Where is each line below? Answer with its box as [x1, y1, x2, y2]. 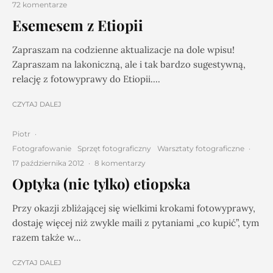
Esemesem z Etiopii [12, 15, 143, 35]
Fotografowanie [12, 144, 71, 153]
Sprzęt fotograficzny [77, 144, 151, 153]
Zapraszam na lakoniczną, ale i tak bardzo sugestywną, [12, 58, 246, 70]
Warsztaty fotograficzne [157, 144, 244, 153]
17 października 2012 [12, 158, 84, 168]
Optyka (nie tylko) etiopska [12, 174, 190, 193]
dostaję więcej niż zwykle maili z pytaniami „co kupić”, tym [12, 217, 259, 229]
